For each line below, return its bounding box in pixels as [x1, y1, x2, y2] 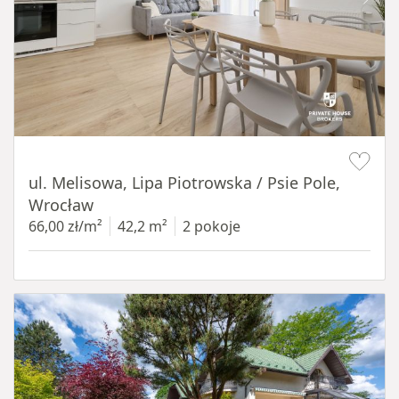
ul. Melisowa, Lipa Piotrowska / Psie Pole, [28, 172, 340, 193]
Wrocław [28, 194, 94, 216]
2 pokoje [183, 216, 240, 236]
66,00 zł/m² [28, 216, 102, 236]
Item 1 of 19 [13, 135, 94, 155]
